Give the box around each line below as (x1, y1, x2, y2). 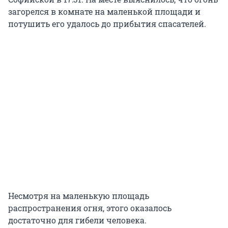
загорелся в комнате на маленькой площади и (8, 6, 201, 17)
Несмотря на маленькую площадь (8, 190, 149, 201)
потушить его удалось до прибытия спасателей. (8, 18, 206, 29)
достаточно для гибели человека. (8, 214, 147, 225)
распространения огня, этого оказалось (8, 202, 172, 213)
